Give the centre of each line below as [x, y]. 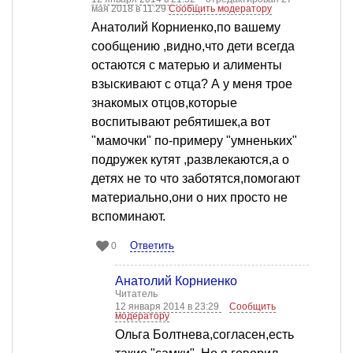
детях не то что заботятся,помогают [196, 179]
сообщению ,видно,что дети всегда [193, 46]
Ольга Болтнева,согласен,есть [204, 335]
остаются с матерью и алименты [187, 65]
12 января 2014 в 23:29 [168, 307]
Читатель [136, 294]
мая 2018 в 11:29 [130, 9]
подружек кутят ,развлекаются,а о [190, 160]
